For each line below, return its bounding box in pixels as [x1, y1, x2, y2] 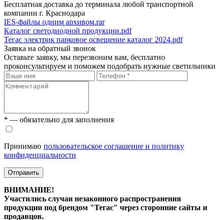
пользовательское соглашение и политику [44, 141, 184, 150]
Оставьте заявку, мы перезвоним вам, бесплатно [4, 53, 165, 61]
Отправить [8, 168, 39, 176]
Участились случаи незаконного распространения [4, 194, 181, 203]
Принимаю [4, 141, 41, 150]
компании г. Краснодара [4, 8, 85, 17]
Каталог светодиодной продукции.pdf [4, 26, 132, 35]
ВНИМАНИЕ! [4, 185, 54, 194]
